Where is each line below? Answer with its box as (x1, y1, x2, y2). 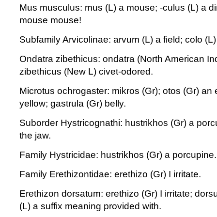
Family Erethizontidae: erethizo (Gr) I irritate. (19, 169, 201, 179)
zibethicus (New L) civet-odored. (19, 66, 153, 77)
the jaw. (19, 130, 51, 140)
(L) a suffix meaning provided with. (19, 201, 161, 211)
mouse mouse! (19, 15, 81, 25)
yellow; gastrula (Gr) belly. (19, 98, 126, 108)
